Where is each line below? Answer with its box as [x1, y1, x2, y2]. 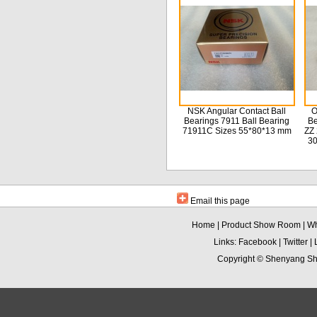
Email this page [190, 195, 250, 206]
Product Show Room [221, 219, 301, 230]
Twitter [282, 236, 308, 247]
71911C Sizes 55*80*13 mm [182, 125, 292, 136]
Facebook [238, 236, 277, 247]
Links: [213, 236, 236, 247]
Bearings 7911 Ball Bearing [184, 115, 289, 126]
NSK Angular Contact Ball [188, 105, 286, 116]
